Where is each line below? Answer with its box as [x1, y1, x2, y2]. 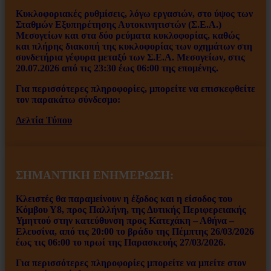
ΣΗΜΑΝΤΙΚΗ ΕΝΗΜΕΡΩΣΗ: [16, 169, 174, 182]
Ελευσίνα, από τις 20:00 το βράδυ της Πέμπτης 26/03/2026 [16, 226, 254, 237]
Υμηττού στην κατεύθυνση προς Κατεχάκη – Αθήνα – [16, 215, 234, 226]
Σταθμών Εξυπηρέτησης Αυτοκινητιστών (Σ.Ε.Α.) [16, 19, 221, 30]
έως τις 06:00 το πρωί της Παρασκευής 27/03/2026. [16, 237, 226, 247]
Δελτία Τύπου [16, 115, 72, 126]
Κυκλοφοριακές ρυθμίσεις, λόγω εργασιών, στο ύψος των [16, 8, 253, 19]
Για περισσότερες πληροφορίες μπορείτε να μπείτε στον [16, 257, 246, 268]
